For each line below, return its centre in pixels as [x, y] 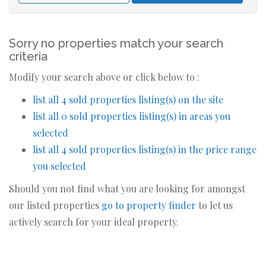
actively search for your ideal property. [94, 221]
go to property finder [149, 205]
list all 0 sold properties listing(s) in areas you [132, 116]
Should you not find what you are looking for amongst [127, 188]
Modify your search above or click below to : [104, 77]
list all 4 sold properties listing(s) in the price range [145, 149]
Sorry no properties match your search [116, 43]
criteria [28, 56]
